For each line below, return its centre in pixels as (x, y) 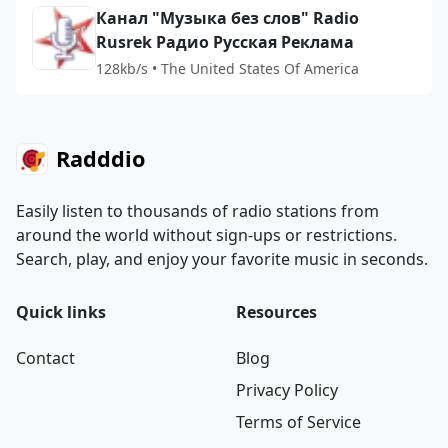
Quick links (61, 312)
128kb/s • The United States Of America (227, 68)
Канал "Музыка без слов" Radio (227, 18)
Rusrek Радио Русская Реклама (225, 42)
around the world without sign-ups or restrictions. (206, 235)
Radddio (100, 158)
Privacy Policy (287, 390)
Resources (276, 312)
